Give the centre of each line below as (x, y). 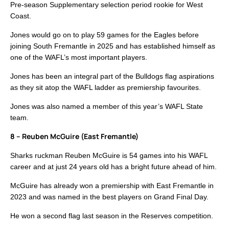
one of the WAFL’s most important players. (79, 58)
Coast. (21, 16)
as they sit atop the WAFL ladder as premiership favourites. (106, 88)
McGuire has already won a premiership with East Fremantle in (112, 186)
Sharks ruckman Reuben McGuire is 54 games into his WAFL (109, 156)
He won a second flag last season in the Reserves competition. (112, 216)
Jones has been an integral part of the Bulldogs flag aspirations (112, 76)
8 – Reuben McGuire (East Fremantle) (74, 136)
